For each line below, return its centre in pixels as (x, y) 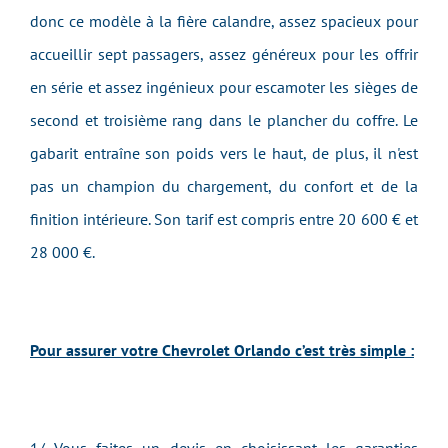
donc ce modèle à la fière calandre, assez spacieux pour (224, 21)
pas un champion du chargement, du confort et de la (224, 186)
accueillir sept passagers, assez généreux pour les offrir (224, 54)
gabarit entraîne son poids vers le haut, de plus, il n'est (224, 153)
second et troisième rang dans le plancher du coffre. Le (224, 120)
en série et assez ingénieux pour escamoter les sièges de (224, 87)
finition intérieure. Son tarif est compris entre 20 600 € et (224, 219)
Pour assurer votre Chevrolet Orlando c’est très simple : (222, 350)
